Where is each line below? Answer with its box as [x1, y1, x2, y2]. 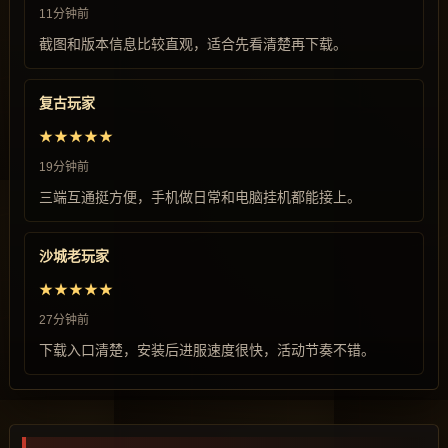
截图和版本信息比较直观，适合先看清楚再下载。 [39, 36, 347, 52]
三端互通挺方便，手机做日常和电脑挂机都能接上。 [39, 189, 361, 205]
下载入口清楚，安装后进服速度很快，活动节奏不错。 [39, 342, 375, 358]
